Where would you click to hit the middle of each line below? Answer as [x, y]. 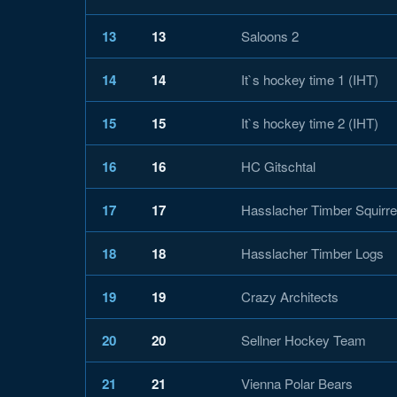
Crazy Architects [290, 296]
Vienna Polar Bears [297, 383]
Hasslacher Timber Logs [312, 253]
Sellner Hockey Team [304, 339]
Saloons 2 [270, 35]
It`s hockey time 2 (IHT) [310, 122]
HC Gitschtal [278, 166]
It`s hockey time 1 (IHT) [310, 79]
